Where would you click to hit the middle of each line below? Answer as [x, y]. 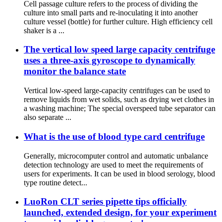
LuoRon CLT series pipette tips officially [105, 202]
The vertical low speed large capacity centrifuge [119, 50]
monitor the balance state [75, 71]
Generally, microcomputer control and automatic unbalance [116, 156]
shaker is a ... [44, 30]
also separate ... [48, 117]
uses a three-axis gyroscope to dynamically [110, 60]
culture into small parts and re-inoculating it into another [111, 12]
